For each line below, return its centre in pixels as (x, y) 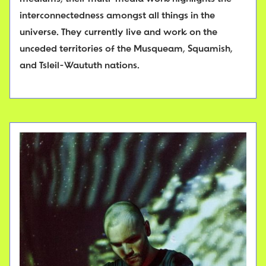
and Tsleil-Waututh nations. (80, 66)
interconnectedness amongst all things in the (117, 16)
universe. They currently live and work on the (118, 33)
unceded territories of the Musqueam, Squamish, (126, 50)
